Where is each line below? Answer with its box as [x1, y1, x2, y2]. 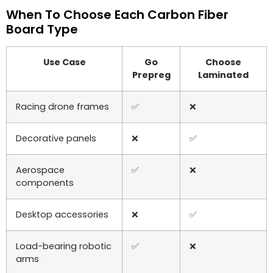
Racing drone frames [16, 101, 109, 113]
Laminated [198, 69, 249, 82]
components [16, 177, 74, 190]
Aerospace [16, 164, 65, 177]
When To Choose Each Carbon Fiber [6, 6, 229, 24]
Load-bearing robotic [16, 240, 112, 253]
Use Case [43, 56, 86, 69]
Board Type [6, 21, 78, 38]
